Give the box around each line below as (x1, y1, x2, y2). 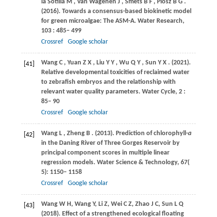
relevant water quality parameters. (41, 88, 142, 95)
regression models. (41, 158, 97, 166)
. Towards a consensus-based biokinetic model (58, 7, 191, 15)
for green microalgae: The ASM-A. (41, 17, 138, 25)
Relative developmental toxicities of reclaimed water (41, 68, 189, 76)
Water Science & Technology (96, 158, 177, 166)
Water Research (137, 17, 183, 25)
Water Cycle (141, 88, 175, 95)
